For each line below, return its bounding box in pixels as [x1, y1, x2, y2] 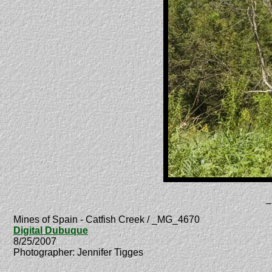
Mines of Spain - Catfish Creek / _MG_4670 [13, 214, 200, 225]
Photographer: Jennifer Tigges [13, 247, 143, 257]
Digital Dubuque [13, 225, 88, 236]
